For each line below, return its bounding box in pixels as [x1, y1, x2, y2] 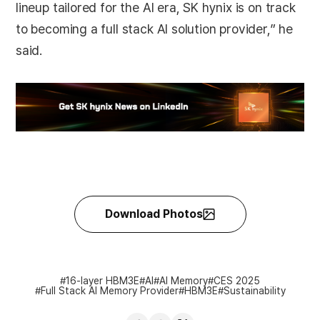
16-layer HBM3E [66, 274, 139, 286]
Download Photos [105, 206, 203, 221]
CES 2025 [214, 274, 260, 286]
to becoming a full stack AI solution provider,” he [16, 21, 294, 36]
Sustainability [223, 284, 286, 296]
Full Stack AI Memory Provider [40, 284, 179, 296]
